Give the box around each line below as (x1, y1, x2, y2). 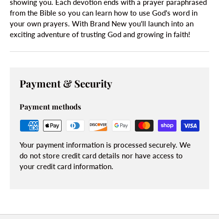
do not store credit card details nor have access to (20, 151, 183, 160)
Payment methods (20, 102, 81, 112)
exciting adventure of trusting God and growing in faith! (10, 30, 190, 39)
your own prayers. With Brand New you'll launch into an (10, 19, 194, 28)
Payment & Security (20, 77, 112, 90)
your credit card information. (20, 162, 113, 171)
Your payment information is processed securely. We (20, 140, 191, 150)
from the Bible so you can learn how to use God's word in (10, 8, 197, 18)
